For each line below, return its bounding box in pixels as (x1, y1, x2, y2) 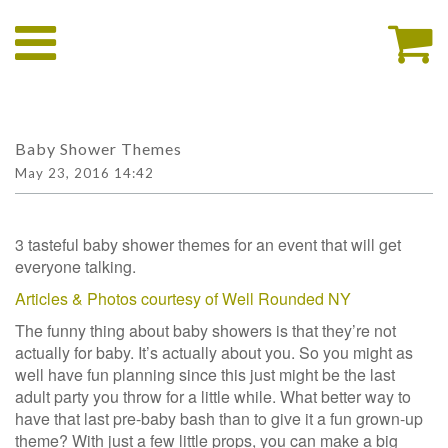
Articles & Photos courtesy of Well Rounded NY (15, 287, 351, 310)
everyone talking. (15, 255, 136, 278)
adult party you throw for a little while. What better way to (15, 385, 411, 408)
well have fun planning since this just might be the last (15, 363, 395, 386)
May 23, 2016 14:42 (15, 165, 154, 181)
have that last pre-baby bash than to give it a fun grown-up (15, 407, 423, 430)
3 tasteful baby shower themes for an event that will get (15, 233, 401, 256)
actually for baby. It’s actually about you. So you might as (15, 341, 413, 364)
